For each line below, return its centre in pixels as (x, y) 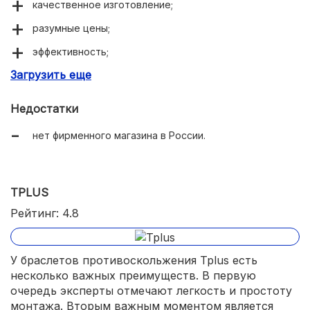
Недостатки (44, 109)
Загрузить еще (51, 75)
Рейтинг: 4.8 (45, 213)
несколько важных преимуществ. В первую (133, 275)
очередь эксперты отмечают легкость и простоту (151, 290)
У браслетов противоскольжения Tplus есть (134, 260)
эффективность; (71, 52)
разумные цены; (71, 28)
